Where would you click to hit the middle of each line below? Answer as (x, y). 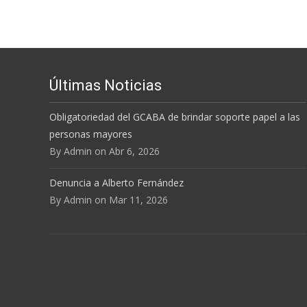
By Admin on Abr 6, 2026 (105, 151)
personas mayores (91, 134)
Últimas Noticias (106, 86)
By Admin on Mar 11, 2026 (109, 200)
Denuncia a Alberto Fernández (116, 183)
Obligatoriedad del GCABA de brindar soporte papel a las (175, 117)
